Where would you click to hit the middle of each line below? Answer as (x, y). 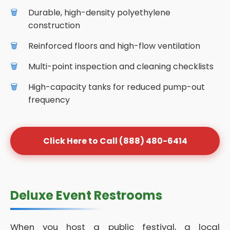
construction (54, 25)
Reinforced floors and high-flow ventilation (114, 46)
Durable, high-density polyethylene (99, 13)
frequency (49, 100)
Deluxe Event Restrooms (86, 195)
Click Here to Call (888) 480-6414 (115, 141)
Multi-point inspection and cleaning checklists (121, 66)
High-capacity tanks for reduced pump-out (117, 87)
